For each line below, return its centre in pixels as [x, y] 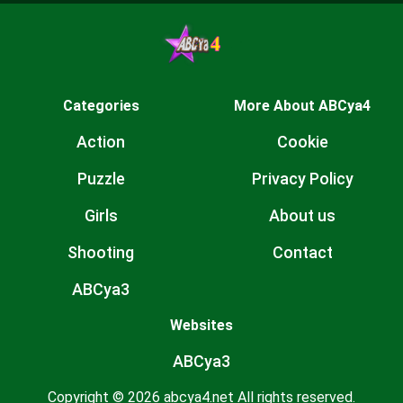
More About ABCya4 [302, 106]
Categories [101, 106]
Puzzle [101, 179]
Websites [201, 325]
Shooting [101, 252]
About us [302, 215]
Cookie [302, 142]
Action [101, 142]
